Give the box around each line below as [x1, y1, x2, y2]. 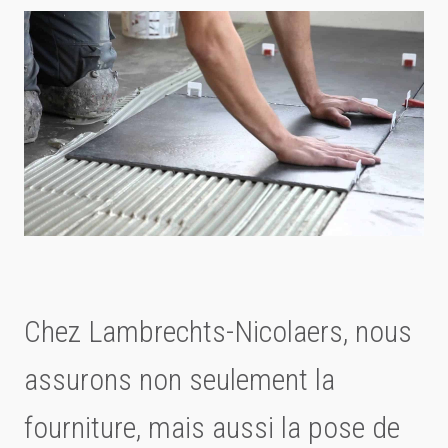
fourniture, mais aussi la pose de [24, 410, 400, 446]
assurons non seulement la [24, 362, 335, 398]
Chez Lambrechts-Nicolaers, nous [24, 314, 412, 350]
